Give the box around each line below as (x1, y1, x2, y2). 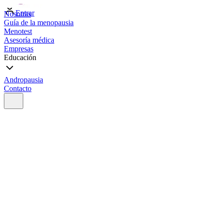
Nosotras (4, 10, 31, 18)
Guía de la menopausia (4, 18, 74, 27)
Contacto (4, 84, 31, 93)
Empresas (4, 45, 33, 53)
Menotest (4, 27, 32, 35)
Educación (4, 53, 36, 62)
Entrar (15, 9, 34, 17)
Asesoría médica (4, 36, 54, 44)
